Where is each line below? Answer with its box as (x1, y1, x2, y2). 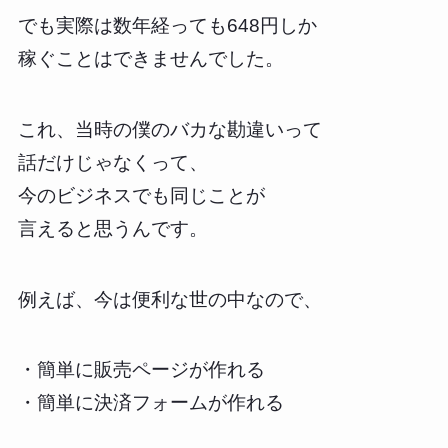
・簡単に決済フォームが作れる (17, 392, 284, 414)
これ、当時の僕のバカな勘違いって (17, 119, 322, 140)
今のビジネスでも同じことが (17, 185, 265, 206)
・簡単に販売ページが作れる (17, 359, 265, 381)
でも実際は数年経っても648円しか (17, 15, 317, 37)
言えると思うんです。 (17, 218, 208, 239)
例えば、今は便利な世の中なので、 (17, 288, 322, 310)
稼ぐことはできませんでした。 (17, 48, 284, 70)
